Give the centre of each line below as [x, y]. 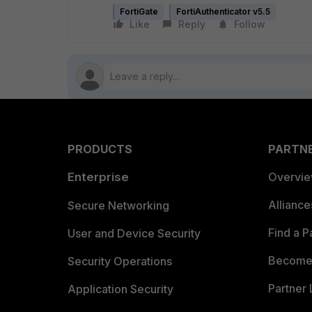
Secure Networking [118, 205]
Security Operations [120, 261]
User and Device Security [134, 233]
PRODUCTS [100, 149]
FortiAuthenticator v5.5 [223, 11]
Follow [250, 24]
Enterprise [98, 177]
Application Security [120, 289]
